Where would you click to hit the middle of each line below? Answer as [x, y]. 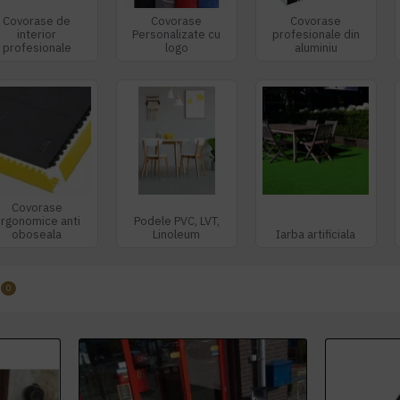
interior [37, 35]
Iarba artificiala [316, 234]
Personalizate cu [177, 35]
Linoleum [177, 234]
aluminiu [316, 48]
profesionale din [316, 35]
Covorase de [37, 21]
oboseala [37, 234]
